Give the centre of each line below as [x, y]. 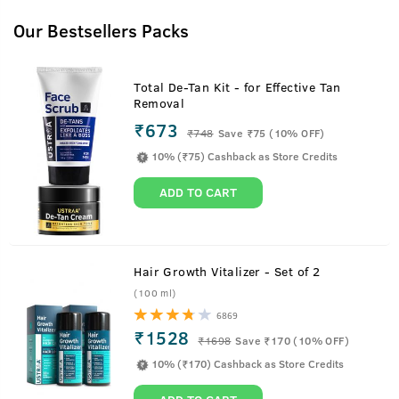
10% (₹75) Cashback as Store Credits [245, 155]
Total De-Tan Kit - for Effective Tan [238, 86]
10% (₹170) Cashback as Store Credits [248, 363]
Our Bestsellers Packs [101, 30]
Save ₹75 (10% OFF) [271, 132]
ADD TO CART [199, 192]
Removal [159, 102]
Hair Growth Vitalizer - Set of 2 [297, 271]
